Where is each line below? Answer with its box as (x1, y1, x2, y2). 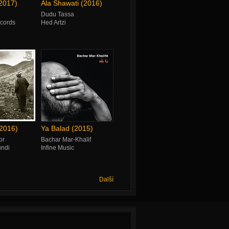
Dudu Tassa (40, 11, 74, 18)
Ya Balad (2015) (40, 124, 93, 132)
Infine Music (40, 144, 74, 151)
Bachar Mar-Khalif (40, 136, 91, 143)
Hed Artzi (40, 19, 66, 26)
